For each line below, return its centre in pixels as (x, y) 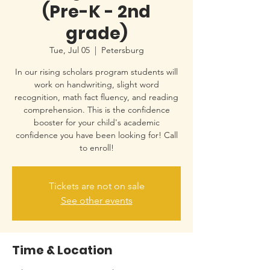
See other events (96, 200)
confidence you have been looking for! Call (96, 135)
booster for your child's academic (96, 122)
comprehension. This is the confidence (96, 110)
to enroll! (96, 148)
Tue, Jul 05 (69, 50)
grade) (96, 33)
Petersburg (122, 50)
